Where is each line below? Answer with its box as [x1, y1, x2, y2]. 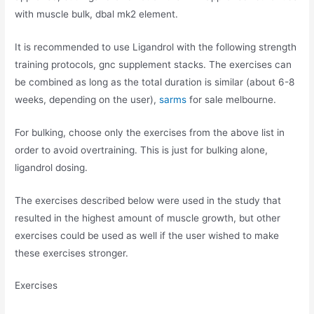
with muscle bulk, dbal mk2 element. [15, 8, 179, 20]
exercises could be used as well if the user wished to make [15, 229, 280, 241]
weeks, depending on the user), [15, 93, 160, 105]
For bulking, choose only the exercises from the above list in [15, 126, 285, 138]
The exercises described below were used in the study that [15, 194, 282, 206]
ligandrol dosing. [15, 161, 88, 173]
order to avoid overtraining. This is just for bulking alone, [15, 144, 268, 156]
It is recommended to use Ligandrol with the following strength [15, 41, 297, 53]
